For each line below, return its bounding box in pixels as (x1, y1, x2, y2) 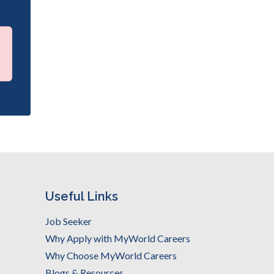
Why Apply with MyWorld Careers (45, 232, 190, 244)
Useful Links (45, 189, 118, 204)
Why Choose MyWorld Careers (45, 250, 177, 261)
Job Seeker (45, 215, 92, 227)
